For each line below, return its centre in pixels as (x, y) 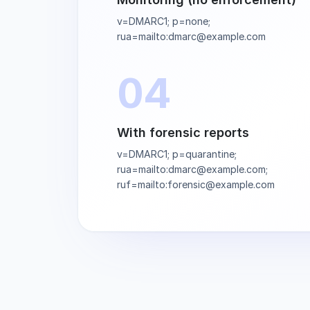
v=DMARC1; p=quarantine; (177, 154)
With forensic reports (183, 133)
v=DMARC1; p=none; (164, 21)
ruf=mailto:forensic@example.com (196, 184)
